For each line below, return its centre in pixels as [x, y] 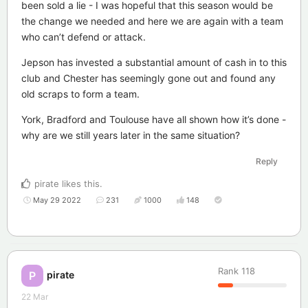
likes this [79, 183]
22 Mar [35, 296]
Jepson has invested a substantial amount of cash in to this [154, 62]
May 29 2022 [57, 200]
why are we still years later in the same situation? [131, 135]
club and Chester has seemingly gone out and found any [148, 78]
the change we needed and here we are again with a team [152, 21]
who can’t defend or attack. [84, 36]
